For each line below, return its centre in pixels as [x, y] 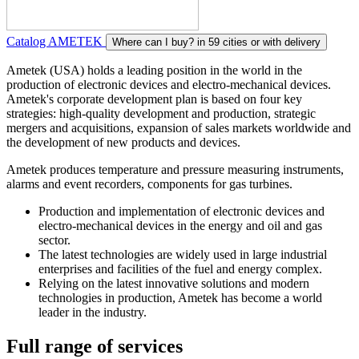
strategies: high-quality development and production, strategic [161, 113]
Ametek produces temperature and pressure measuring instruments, [175, 169]
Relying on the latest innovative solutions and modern [174, 283]
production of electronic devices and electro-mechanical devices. [169, 84]
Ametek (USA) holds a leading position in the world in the [154, 70]
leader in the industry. [93, 312]
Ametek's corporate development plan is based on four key [154, 99]
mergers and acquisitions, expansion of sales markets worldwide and [179, 127]
